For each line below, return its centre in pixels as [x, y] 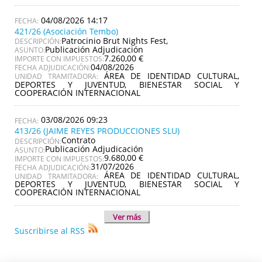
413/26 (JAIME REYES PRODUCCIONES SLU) [97, 131]
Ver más [127, 217]
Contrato [78, 140]
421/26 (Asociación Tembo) [66, 31]
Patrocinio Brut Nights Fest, [115, 40]
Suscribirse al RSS [50, 230]
